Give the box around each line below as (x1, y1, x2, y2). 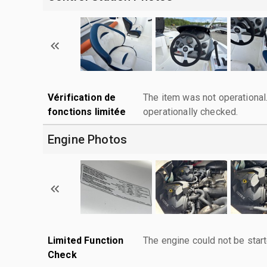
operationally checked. (143, 105, 238, 117)
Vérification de (48, 91, 116, 103)
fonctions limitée (48, 105, 126, 117)
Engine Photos (48, 132, 127, 147)
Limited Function (48, 234, 124, 246)
